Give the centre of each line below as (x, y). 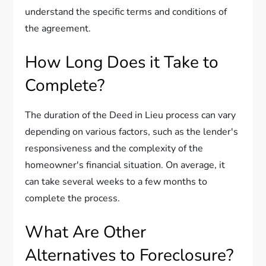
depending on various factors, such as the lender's (132, 132)
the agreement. (58, 28)
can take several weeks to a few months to (116, 182)
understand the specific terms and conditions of (126, 12)
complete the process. (73, 198)
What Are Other (86, 232)
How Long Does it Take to (122, 62)
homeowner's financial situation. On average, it (125, 165)
